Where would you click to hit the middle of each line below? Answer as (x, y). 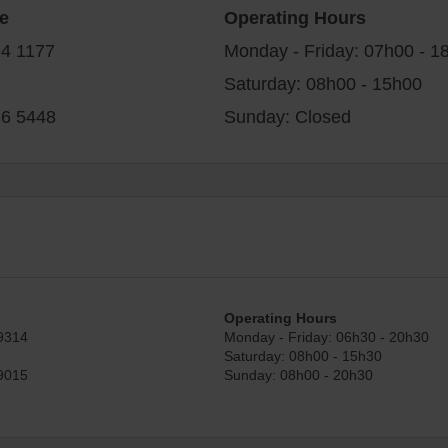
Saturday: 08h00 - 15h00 (323, 82)
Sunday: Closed (287, 115)
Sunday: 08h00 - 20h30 (298, 374)
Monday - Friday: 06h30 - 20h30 (326, 336)
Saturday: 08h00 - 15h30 (303, 355)
